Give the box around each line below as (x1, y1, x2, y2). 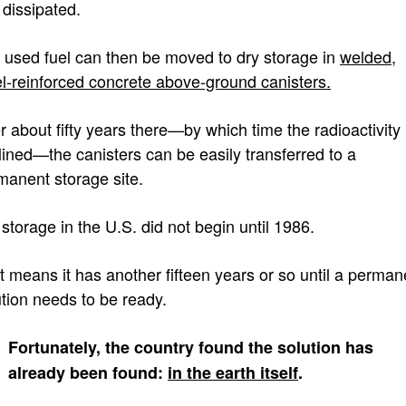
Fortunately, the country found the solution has (8, 335, 373, 360)
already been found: (8, 361, 168, 385)
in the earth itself (168, 361, 298, 385)
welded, (340, 44, 396, 69)
